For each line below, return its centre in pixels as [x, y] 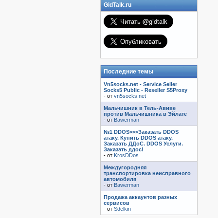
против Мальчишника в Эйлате [145, 114]
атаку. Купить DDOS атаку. [138, 137]
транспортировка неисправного [147, 173]
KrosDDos [126, 155]
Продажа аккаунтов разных [140, 197]
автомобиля [120, 179]
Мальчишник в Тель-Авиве [140, 108]
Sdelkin [122, 209]
